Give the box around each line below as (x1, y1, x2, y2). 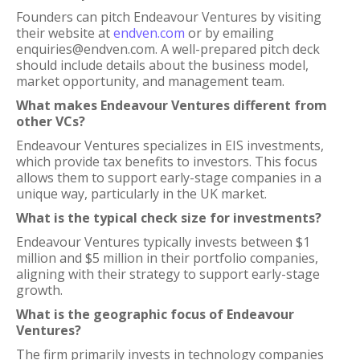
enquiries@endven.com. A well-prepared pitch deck (16, 40, 320, 58)
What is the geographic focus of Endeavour (16, 305, 294, 323)
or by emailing (185, 24, 274, 42)
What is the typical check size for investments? (16, 209, 321, 227)
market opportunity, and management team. (16, 72, 284, 90)
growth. (16, 281, 63, 299)
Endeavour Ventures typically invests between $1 (16, 233, 310, 251)
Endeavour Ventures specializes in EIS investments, (16, 137, 324, 154)
